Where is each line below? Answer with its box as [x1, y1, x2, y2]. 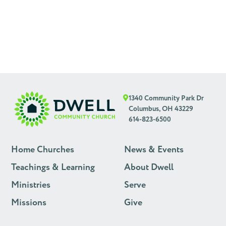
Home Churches [11, 143, 74, 156]
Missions [11, 196, 46, 209]
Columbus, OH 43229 [129, 104, 193, 114]
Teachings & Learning [11, 161, 95, 174]
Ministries [11, 179, 50, 192]
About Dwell [124, 161, 174, 174]
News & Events [124, 143, 184, 156]
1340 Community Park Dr [129, 93, 204, 103]
